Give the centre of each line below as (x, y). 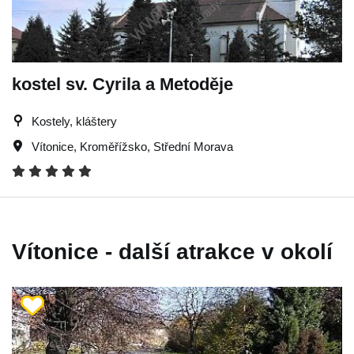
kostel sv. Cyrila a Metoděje (122, 84)
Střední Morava (193, 146)
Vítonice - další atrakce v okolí (172, 251)
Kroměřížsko (113, 146)
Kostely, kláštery (74, 121)
